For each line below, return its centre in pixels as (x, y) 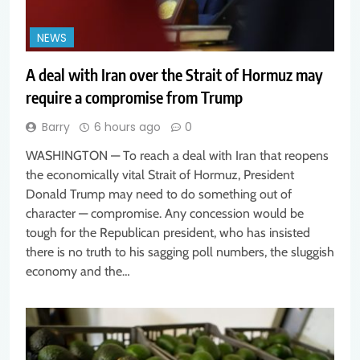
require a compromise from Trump (134, 97)
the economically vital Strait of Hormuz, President (160, 175)
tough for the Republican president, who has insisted (168, 233)
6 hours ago (127, 127)
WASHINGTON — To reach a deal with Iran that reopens (177, 156)
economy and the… (78, 272)
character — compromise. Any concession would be (165, 214)
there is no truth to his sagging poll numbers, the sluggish (180, 252)
